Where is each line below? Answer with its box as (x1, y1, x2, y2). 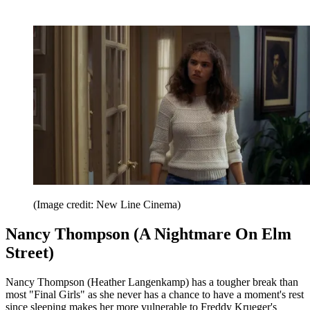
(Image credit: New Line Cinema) (33, 198, 181, 210)
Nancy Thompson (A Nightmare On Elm (6, 224, 291, 243)
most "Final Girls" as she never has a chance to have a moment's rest (6, 288, 304, 300)
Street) (6, 243, 54, 262)
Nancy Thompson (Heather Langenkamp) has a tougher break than (6, 275, 298, 288)
